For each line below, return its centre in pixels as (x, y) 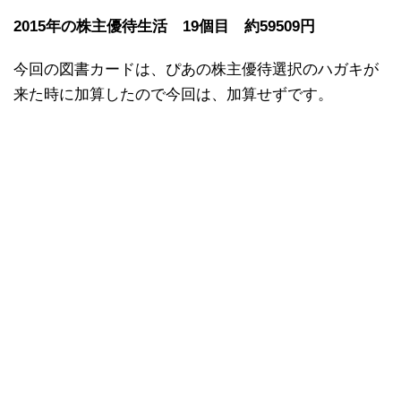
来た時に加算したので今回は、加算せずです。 (173, 94)
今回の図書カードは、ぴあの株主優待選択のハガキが (196, 69)
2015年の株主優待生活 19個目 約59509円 (164, 26)
